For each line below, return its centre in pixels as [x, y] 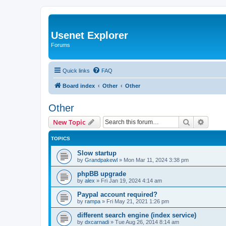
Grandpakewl [101, 160]
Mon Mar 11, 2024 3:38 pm [156, 160]
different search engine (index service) [137, 215]
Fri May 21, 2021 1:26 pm [138, 201]
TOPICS [61, 138]
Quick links [76, 70]
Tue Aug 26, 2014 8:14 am [147, 222]
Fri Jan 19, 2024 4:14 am [131, 180]
